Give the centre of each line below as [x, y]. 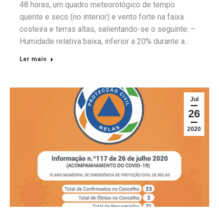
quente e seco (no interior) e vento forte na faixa [102, 17]
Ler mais [33, 59]
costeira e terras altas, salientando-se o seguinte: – [108, 29]
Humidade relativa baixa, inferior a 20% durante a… [105, 41]
